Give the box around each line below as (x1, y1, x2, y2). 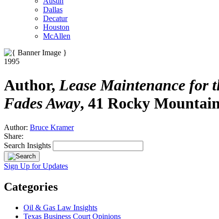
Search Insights (4, 141, 51, 150)
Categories (4, 180, 58, 193)
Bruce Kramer (30, 123, 74, 131)
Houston (43, 23, 69, 31)
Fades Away (4, 94, 80, 112)
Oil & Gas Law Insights (23, 203, 97, 212)
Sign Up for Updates (4, 161, 68, 170)
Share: (4, 131, 23, 140)
